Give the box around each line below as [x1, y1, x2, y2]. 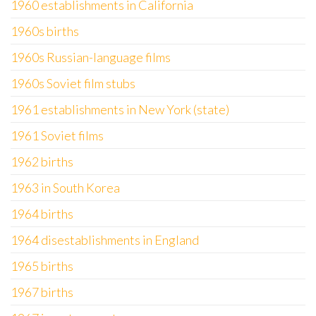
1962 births [11, 154, 73, 169]
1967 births [11, 284, 73, 300]
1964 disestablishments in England [11, 232, 199, 248]
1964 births [11, 206, 73, 221]
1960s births [11, 23, 79, 39]
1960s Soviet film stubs [11, 75, 135, 91]
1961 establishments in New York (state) [11, 102, 229, 117]
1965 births [11, 258, 73, 274]
